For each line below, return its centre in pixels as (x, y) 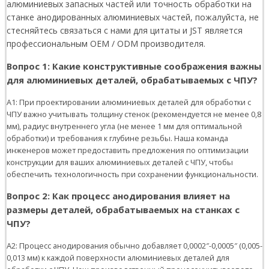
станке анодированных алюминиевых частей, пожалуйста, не (133, 17)
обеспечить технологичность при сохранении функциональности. (132, 174)
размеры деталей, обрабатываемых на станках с (123, 210)
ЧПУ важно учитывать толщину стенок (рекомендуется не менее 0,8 (134, 114)
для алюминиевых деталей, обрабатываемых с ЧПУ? (132, 80)
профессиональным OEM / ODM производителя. (106, 44)
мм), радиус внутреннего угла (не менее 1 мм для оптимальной (124, 126)
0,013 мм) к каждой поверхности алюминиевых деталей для (118, 258)
